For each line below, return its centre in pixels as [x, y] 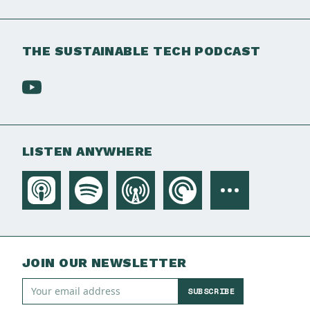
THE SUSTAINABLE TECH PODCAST [142, 51]
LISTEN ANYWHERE [88, 151]
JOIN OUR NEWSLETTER [104, 263]
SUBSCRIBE [211, 291]
